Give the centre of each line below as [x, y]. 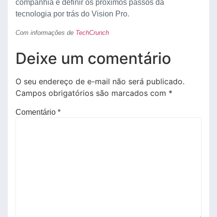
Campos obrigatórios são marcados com [92, 93]
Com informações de [46, 33]
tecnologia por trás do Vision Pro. [72, 14]
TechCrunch [92, 33]
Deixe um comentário [93, 58]
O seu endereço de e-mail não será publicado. [100, 81]
